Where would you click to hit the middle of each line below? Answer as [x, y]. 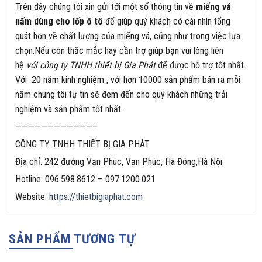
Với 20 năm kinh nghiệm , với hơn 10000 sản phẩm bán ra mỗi [128, 80]
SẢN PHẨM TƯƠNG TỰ [72, 239]
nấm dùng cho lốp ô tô [59, 22]
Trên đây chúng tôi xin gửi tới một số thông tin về [106, 7]
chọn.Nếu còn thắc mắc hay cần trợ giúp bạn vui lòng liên [119, 51]
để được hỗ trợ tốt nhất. [201, 65]
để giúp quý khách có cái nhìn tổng [167, 22]
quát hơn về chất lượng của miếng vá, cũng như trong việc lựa [128, 36]
